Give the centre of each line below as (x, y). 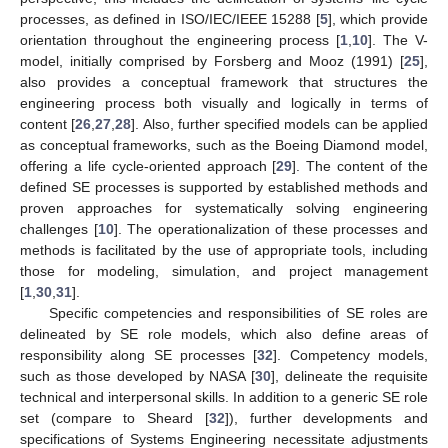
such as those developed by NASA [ (137, 376)
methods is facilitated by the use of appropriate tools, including (224, 250)
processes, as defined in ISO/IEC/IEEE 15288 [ (170, 19)
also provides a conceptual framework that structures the (224, 82)
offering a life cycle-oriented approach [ (148, 166)
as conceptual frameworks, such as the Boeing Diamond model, (224, 145)
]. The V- (398, 40)
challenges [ (59, 229)
